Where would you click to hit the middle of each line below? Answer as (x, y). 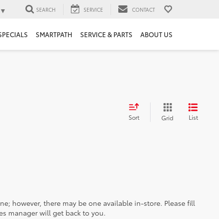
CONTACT (143, 9)
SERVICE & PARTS (106, 34)
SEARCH (46, 9)
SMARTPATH (54, 34)
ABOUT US (156, 34)
